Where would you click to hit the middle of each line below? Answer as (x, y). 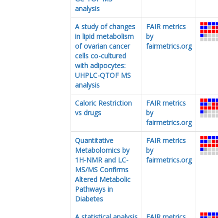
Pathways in (94, 189)
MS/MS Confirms (102, 169)
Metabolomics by (102, 150)
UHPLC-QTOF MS (103, 75)
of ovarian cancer (102, 46)
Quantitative (94, 140)
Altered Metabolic (103, 179)
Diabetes (89, 199)
